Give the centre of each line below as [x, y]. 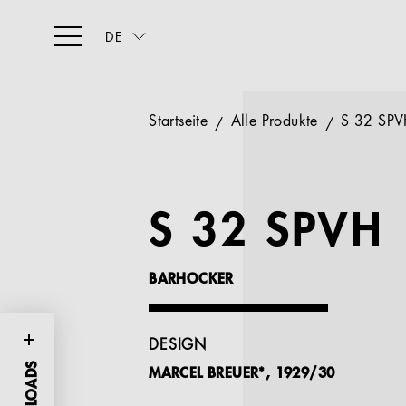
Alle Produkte [277, 122]
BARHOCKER [191, 280]
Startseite [181, 122]
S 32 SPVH [266, 234]
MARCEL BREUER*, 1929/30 [242, 374]
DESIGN [178, 346]
